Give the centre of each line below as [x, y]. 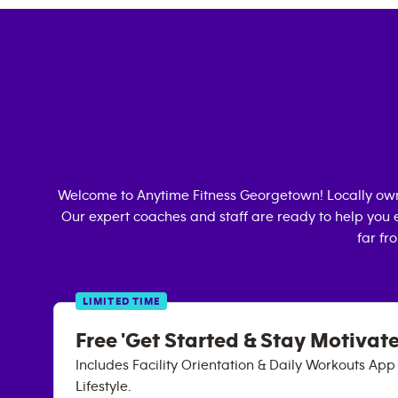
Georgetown [280, 195]
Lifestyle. [103, 386]
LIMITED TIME [122, 301]
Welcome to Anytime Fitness [149, 195]
